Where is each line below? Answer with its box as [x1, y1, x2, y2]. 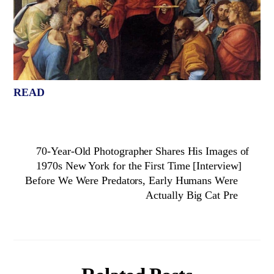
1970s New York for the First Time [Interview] [36, 159, 242, 172]
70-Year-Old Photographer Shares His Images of [36, 144, 250, 157]
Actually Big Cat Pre [146, 188, 238, 201]
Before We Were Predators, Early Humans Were [25, 174, 238, 187]
